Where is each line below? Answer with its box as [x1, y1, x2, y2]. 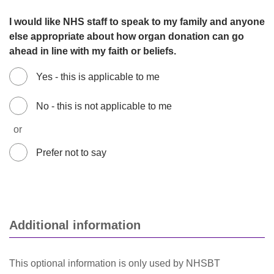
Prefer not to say [36, 147, 106, 158]
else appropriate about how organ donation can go [9, 31, 244, 42]
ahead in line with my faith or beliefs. [9, 46, 176, 56]
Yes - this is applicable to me [36, 72, 160, 82]
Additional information [9, 218, 141, 232]
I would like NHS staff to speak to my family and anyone [9, 17, 265, 27]
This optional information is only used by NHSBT [9, 257, 220, 268]
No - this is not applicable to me [36, 101, 172, 111]
